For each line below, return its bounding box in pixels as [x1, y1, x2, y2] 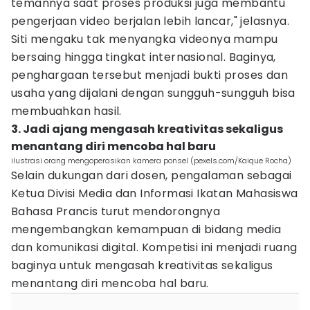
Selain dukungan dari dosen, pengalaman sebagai [11, 167, 292, 183]
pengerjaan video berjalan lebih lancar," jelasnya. [11, 13, 289, 29]
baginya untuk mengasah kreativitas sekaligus [11, 257, 273, 273]
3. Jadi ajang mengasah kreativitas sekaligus [11, 121, 283, 137]
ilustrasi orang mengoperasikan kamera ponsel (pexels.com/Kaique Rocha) [11, 155, 291, 166]
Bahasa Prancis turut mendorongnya [11, 203, 221, 219]
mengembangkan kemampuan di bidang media [11, 221, 282, 237]
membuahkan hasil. [11, 103, 122, 119]
